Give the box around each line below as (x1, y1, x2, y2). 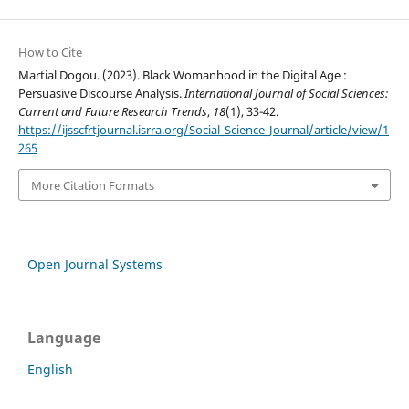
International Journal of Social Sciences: (184, 85, 388, 102)
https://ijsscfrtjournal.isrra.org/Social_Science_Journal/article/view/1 (17, 121, 389, 139)
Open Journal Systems (27, 255, 163, 273)
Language (27, 327, 100, 348)
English (27, 360, 73, 378)
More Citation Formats (30, 176, 154, 194)
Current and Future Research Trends (17, 103, 207, 121)
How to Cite (17, 44, 82, 61)
